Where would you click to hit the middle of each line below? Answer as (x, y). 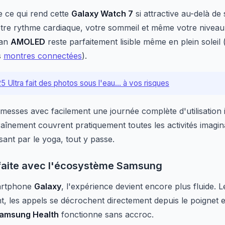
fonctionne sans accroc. (106, 214)
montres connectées (43, 56)
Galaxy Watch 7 (102, 14)
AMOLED (28, 42)
